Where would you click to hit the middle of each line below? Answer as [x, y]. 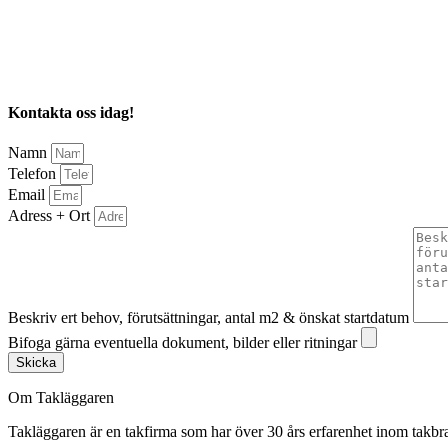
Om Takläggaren [61, 398]
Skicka [36, 363]
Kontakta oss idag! [71, 113]
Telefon [34, 174]
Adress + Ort [51, 216]
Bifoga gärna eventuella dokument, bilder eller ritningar [184, 343]
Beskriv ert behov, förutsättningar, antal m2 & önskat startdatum [210, 318]
